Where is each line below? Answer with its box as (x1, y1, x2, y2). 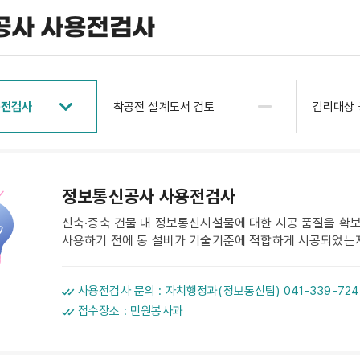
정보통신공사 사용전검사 (62, 186, 236, 207)
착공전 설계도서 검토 (112, 99, 215, 114)
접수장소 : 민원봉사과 (78, 304, 183, 318)
